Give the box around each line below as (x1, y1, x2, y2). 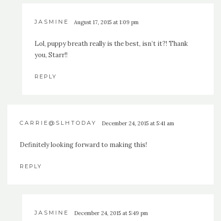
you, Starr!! (35, 51, 68, 60)
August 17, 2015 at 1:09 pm (74, 19, 139, 26)
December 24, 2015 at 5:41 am (102, 120, 174, 127)
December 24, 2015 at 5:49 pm (74, 210, 148, 217)
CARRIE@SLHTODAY (20, 119, 97, 127)
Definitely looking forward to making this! (20, 141, 147, 149)
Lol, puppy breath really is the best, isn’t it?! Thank (35, 39, 188, 48)
